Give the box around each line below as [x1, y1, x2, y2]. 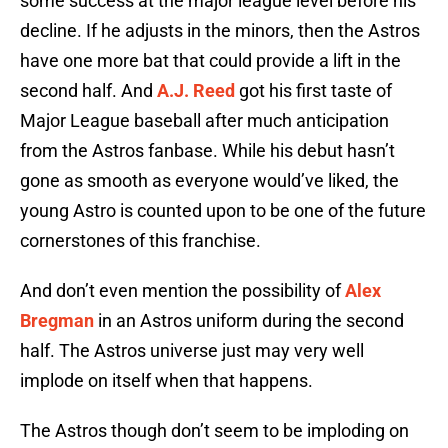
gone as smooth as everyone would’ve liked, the [20, 170, 399, 192]
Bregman [20, 310, 94, 332]
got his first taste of [235, 80, 392, 102]
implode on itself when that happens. [20, 370, 313, 392]
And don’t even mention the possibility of [20, 280, 345, 302]
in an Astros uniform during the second [94, 310, 404, 332]
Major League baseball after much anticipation [20, 110, 389, 132]
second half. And [20, 80, 157, 102]
